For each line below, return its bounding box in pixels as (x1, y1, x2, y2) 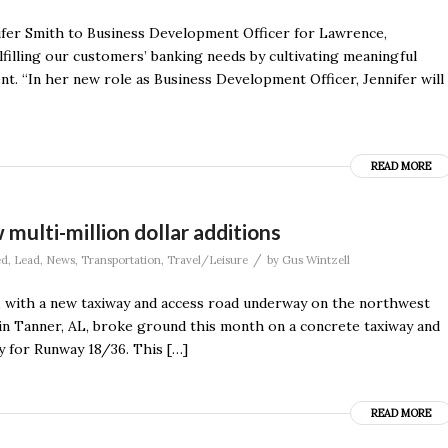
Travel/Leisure (167, 252, 248, 267)
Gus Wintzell (282, 252, 350, 267)
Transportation (81, 252, 161, 267)
